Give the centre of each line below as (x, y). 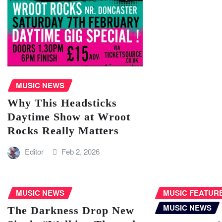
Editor (34, 152)
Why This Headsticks (62, 103)
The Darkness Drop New (71, 211)
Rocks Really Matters (63, 131)
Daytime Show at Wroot (69, 117)
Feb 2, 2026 (81, 152)
